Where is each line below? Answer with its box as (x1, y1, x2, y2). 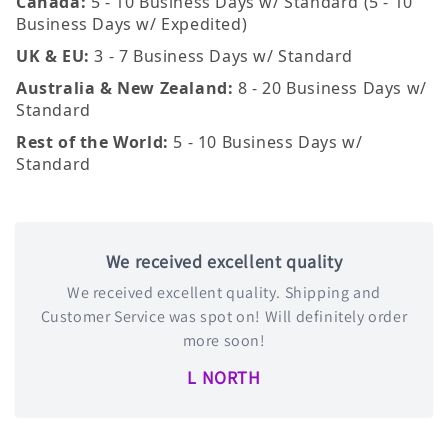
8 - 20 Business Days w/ (233, 76, 427, 99)
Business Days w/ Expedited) (16, 12, 248, 35)
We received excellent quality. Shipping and (67, 281, 381, 303)
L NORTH (187, 365, 261, 389)
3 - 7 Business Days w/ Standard (89, 44, 354, 67)
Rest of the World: (16, 130, 169, 153)
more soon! (182, 329, 266, 351)
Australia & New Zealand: (16, 76, 234, 99)
